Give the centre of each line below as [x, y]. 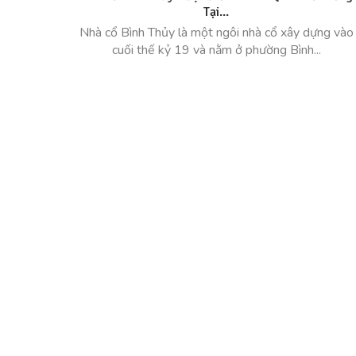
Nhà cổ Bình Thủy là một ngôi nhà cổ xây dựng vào [216, 33]
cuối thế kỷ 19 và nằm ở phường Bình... [216, 50]
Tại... [216, 12]
